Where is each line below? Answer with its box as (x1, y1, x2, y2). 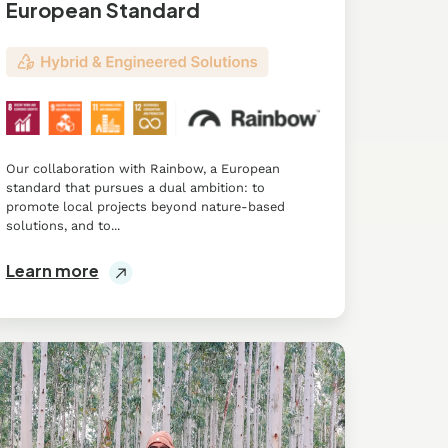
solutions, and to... (5, 217, 120, 233)
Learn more (5, 259, 99, 281)
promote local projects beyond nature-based (5, 198, 285, 214)
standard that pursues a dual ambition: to (5, 179, 265, 195)
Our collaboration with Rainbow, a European (5, 160, 280, 176)
